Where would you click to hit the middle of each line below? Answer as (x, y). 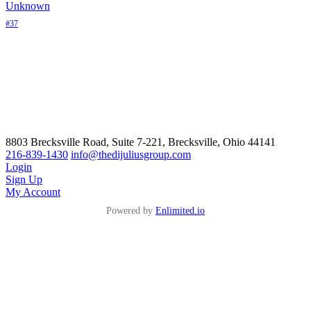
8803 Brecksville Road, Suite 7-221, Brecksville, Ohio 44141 (141, 142)
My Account (33, 192)
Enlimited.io (180, 211)
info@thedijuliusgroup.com (131, 155)
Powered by (131, 211)
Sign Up (24, 180)
